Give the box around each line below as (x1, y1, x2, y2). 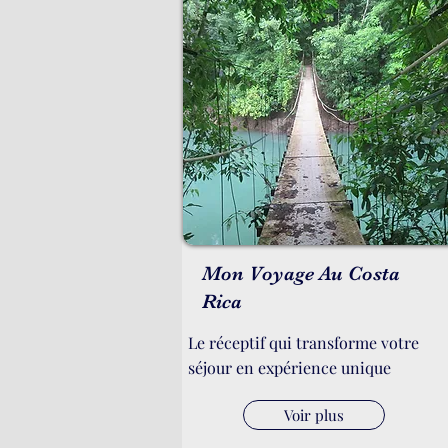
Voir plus (284, 405, 344, 425)
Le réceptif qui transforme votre (188, 332, 419, 353)
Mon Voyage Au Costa (202, 262, 400, 285)
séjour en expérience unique (188, 357, 391, 378)
